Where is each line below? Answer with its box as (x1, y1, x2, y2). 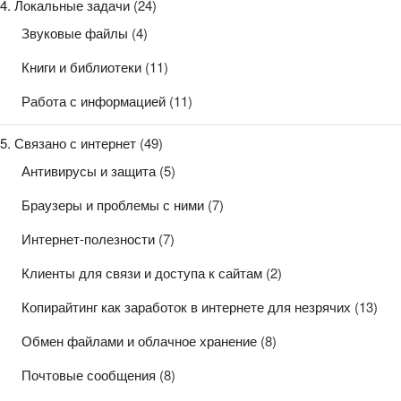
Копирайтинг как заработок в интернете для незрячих (21, 297, 351, 317)
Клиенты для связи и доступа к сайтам (21, 263, 262, 283)
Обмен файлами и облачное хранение (21, 331, 257, 351)
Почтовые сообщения (21, 365, 156, 385)
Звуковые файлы (21, 23, 128, 43)
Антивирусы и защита (21, 161, 156, 181)
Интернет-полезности (21, 229, 155, 249)
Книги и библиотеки (21, 57, 141, 77)
